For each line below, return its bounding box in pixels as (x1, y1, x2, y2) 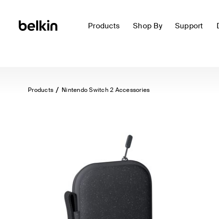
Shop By (133, 21, 162, 31)
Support (175, 21, 203, 31)
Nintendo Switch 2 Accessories (62, 86, 150, 94)
